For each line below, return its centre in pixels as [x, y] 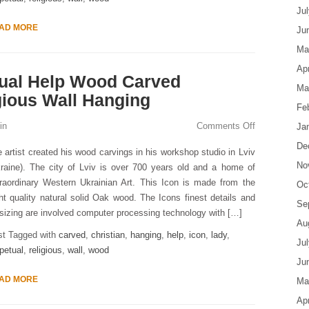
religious [45, 250]
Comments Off [226, 126]
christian [108, 235]
